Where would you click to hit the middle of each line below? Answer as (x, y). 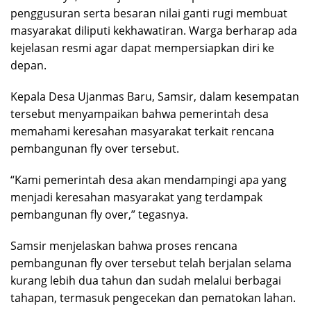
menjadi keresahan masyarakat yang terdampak (136, 197)
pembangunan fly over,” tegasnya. (99, 214)
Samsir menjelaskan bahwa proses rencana (124, 245)
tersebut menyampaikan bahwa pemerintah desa (140, 114)
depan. (28, 65)
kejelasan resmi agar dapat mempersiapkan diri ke (142, 48)
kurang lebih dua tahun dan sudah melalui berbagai (146, 280)
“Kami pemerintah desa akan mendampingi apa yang (149, 179)
